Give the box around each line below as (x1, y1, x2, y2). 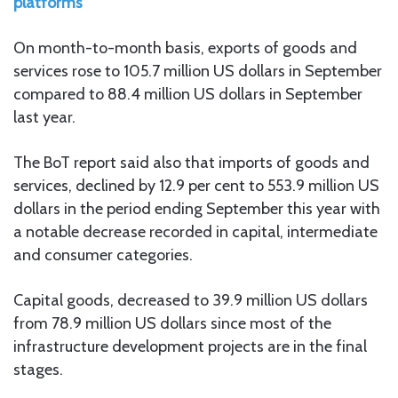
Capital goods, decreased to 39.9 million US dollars (13, 290, 368, 310)
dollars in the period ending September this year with (13, 198, 380, 219)
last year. (13, 107, 76, 127)
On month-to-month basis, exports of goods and (13, 37, 357, 58)
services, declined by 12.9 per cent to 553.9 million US (13, 175, 379, 195)
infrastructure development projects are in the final (13, 336, 367, 356)
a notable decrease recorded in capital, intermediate (13, 221, 378, 242)
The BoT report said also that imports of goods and (13, 152, 370, 172)
